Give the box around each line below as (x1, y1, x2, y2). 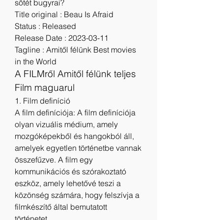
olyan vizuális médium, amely (15, 119, 118, 129)
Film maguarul (15, 82, 75, 93)
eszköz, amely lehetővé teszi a (15, 178, 121, 188)
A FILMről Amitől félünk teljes (15, 68, 136, 80)
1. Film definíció (15, 96, 70, 106)
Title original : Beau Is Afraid (15, 9, 113, 19)
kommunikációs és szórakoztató (15, 166, 126, 176)
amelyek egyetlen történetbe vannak (15, 143, 141, 153)
